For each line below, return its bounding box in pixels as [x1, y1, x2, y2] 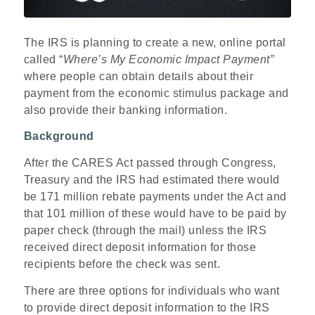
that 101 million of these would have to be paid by [23, 207, 287, 219]
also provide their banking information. [23, 103, 228, 116]
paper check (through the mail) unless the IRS [23, 224, 267, 236]
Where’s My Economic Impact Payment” [63, 53, 274, 65]
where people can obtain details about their [23, 70, 254, 82]
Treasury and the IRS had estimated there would [23, 173, 280, 186]
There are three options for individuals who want [23, 284, 280, 297]
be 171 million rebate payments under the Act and [23, 190, 287, 202]
